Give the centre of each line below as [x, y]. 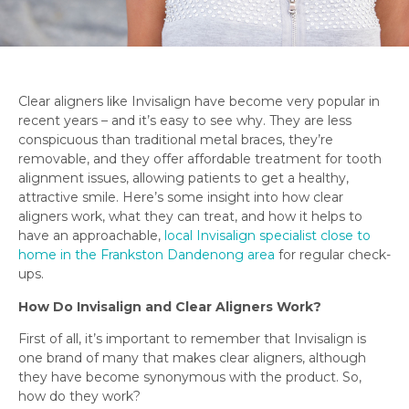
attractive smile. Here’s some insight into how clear [181, 198]
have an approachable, [89, 236]
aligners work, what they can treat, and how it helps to [190, 217]
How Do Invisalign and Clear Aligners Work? [170, 306]
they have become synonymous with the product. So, [190, 378]
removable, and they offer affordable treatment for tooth [200, 159]
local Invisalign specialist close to [266, 236]
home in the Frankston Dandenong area [147, 255]
